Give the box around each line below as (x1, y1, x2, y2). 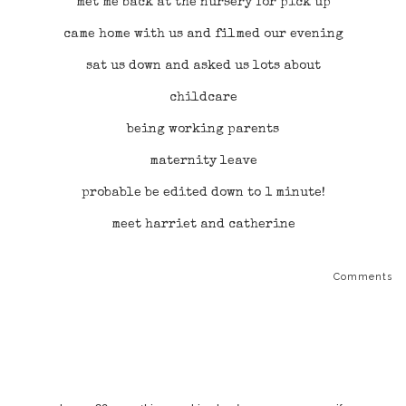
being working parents (127, 123, 279, 136)
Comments (333, 271, 392, 283)
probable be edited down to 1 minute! (81, 187, 325, 199)
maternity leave (149, 155, 257, 168)
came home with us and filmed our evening (63, 28, 343, 41)
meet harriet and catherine (111, 218, 295, 231)
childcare (169, 92, 237, 104)
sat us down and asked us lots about (85, 60, 321, 72)
